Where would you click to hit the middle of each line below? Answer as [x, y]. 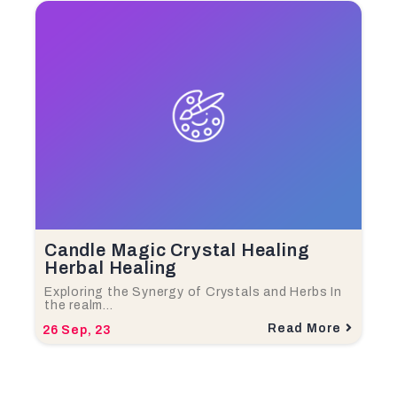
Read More [304, 328]
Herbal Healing [111, 267]
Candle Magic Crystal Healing [177, 249]
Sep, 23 [87, 330]
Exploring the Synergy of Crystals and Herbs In [193, 292]
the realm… [79, 305]
